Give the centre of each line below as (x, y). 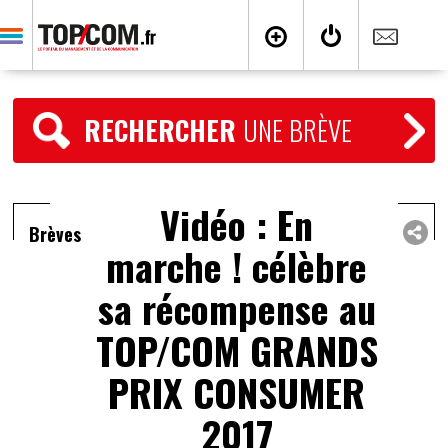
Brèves (55, 234)
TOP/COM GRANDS (236, 350)
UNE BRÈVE (298, 130)
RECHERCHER (164, 130)
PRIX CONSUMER (237, 392)
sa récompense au (236, 308)
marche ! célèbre (237, 266)
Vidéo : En (237, 224)
